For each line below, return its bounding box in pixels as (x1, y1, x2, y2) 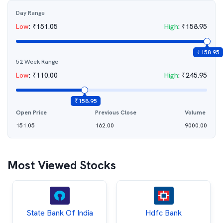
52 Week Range (16, 58, 58, 66)
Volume (185, 109, 206, 116)
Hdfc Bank (145, 208, 182, 218)
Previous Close (95, 109, 136, 116)
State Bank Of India (26, 208, 93, 218)
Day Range (16, 9, 45, 17)
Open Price (16, 109, 47, 116)
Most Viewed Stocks (7, 157, 116, 173)
